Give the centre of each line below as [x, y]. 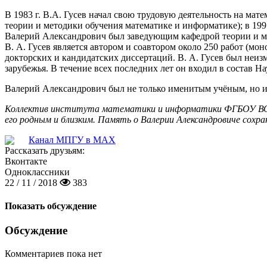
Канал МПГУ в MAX [72, 139]
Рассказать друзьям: [45, 150]
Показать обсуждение [51, 206]
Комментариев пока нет [53, 254]
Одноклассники [37, 172]
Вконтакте [26, 161]
